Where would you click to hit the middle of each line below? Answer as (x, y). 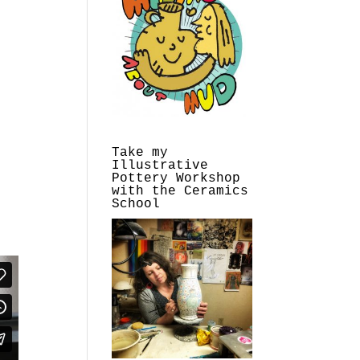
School (136, 204)
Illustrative (160, 165)
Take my (140, 152)
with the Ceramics (180, 191)
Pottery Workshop (176, 178)
